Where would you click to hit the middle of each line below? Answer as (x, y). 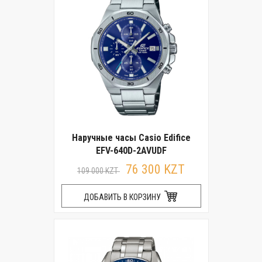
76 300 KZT (155, 169)
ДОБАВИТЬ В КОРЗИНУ (123, 197)
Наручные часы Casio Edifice (131, 138)
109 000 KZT (99, 171)
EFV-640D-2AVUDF (131, 151)
